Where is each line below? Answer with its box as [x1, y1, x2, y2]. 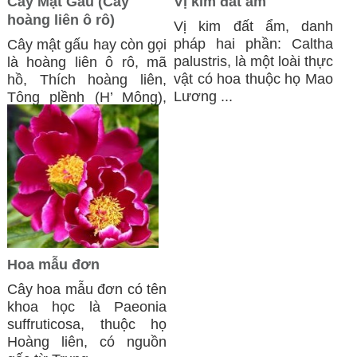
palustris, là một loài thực [174, 53, 333, 69]
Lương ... [174, 88, 233, 104]
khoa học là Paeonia [7, 299, 167, 315]
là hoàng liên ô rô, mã [7, 54, 167, 70]
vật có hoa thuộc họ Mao [174, 71, 333, 87]
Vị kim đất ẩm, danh [174, 18, 333, 34]
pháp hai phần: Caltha [174, 36, 333, 52]
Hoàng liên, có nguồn [7, 334, 167, 350]
